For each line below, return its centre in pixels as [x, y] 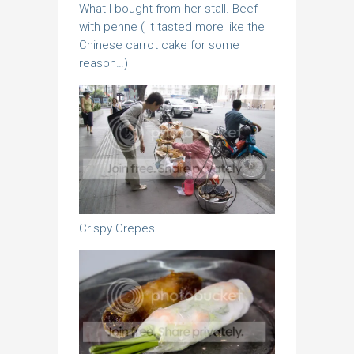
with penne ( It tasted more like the [172, 26]
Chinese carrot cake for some [159, 45]
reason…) [104, 63]
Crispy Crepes [117, 228]
